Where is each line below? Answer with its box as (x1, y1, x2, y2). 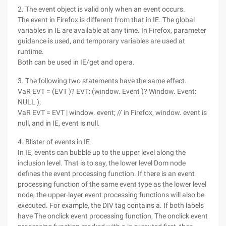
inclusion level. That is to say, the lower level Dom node (18, 159, 186, 167)
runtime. (18, 47, 44, 55)
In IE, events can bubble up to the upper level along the (18, 148, 186, 156)
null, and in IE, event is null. (18, 119, 100, 127)
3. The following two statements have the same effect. (18, 77, 187, 85)
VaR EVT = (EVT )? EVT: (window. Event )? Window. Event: (18, 87, 196, 95)
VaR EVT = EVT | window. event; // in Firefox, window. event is (18, 108, 207, 117)
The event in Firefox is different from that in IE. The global (18, 16, 195, 24)
